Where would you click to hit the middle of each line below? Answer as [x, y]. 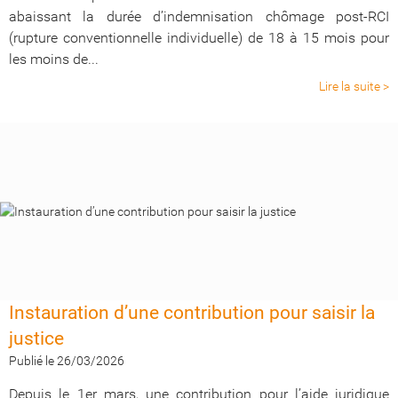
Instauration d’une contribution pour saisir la [192, 313]
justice [36, 338]
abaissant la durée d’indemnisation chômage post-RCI [199, 16]
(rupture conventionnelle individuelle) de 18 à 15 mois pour [199, 38]
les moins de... [54, 59]
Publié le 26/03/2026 [67, 361]
